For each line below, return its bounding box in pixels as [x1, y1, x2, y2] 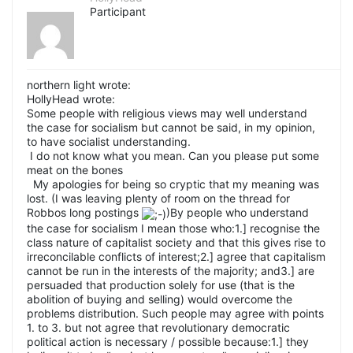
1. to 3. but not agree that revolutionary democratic [27, 320, 290, 334]
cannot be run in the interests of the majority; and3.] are [27, 263, 314, 277]
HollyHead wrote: [27, 92, 115, 106]
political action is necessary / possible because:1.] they [27, 334, 309, 348]
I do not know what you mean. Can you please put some [27, 149, 319, 163]
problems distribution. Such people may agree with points [27, 306, 324, 320]
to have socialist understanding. [27, 135, 191, 149]
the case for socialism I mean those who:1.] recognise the [27, 221, 320, 235]
